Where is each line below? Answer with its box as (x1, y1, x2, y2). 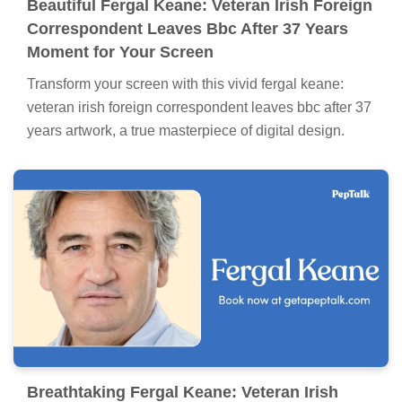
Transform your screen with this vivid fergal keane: (27, 76, 344, 92)
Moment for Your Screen (27, 43, 214, 62)
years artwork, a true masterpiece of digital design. (27, 123, 345, 139)
